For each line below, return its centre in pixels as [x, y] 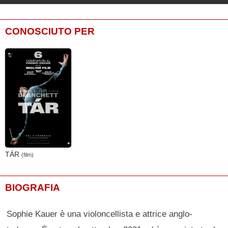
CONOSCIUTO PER [50, 31]
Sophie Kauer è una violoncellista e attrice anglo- [100, 214]
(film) [27, 154]
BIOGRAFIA [33, 187]
